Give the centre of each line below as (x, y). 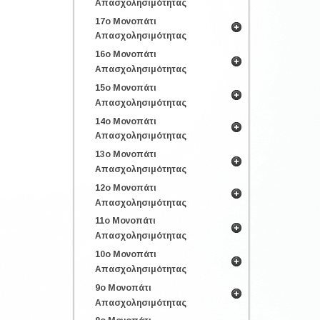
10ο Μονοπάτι (126, 254)
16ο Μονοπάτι (126, 55)
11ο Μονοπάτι (125, 221)
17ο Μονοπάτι (126, 21)
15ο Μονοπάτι (126, 87)
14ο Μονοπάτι (126, 121)
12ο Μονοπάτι (126, 187)
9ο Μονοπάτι (123, 287)
